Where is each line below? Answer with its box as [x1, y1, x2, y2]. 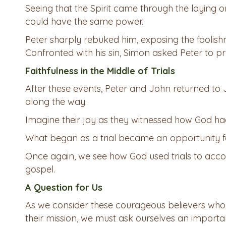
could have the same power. [25, 16, 143, 28]
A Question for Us [25, 182, 102, 194]
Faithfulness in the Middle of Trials [25, 65, 175, 77]
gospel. [25, 163, 55, 176]
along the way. [25, 96, 87, 108]
